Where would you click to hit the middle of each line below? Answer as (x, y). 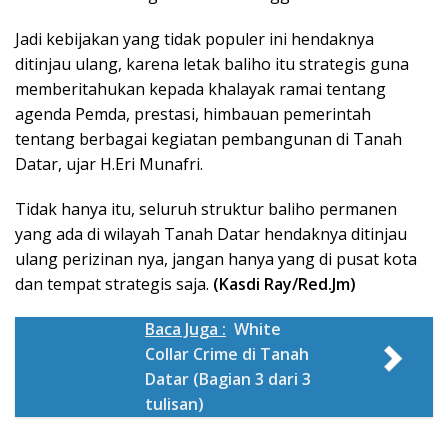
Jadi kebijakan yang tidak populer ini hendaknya (194, 38)
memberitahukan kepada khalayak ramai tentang (200, 88)
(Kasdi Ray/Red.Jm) (284, 283)
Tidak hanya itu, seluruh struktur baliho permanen (206, 208)
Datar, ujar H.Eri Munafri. (109, 163)
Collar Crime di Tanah (227, 353)
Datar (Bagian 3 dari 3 (228, 378)
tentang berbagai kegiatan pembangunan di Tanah (208, 138)
